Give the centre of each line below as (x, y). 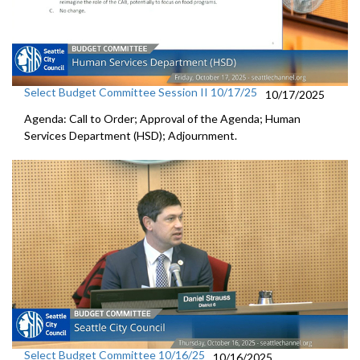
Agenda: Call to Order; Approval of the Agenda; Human (162, 119)
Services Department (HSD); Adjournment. (131, 135)
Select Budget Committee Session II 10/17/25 (141, 92)
